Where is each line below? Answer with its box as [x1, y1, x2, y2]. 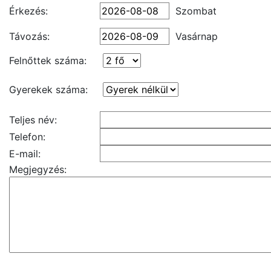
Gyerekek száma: [9, 83, 88, 96]
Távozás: [9, 30, 50, 42]
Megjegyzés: [9, 163, 67, 175]
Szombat [175, 5, 217, 17]
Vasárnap [175, 30, 218, 42]
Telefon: [9, 131, 45, 143]
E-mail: [9, 148, 41, 160]
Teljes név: [9, 114, 57, 126]
